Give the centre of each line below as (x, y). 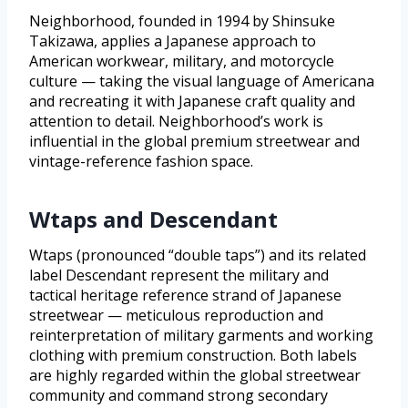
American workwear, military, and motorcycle (182, 61)
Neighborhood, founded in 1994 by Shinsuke (182, 20)
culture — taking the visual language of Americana (202, 81)
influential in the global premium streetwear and (194, 141)
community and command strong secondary (178, 395)
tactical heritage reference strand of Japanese (185, 295)
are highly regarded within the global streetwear (195, 375)
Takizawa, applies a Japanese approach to (173, 41)
